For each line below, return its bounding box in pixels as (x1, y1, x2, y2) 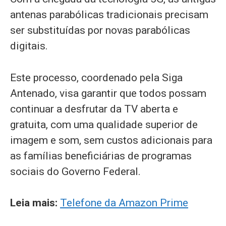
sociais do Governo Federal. (10, 165, 141, 178)
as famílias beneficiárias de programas (10, 149, 192, 162)
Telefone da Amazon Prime (60, 197, 188, 209)
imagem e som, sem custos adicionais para (10, 134, 212, 146)
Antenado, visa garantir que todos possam (10, 87, 206, 99)
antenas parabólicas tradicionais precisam (10, 9, 208, 21)
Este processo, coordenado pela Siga (10, 71, 183, 84)
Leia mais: (10, 197, 60, 209)
